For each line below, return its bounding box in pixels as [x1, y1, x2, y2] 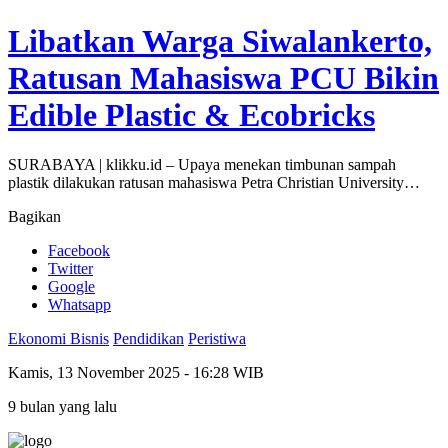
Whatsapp [48, 295, 111, 313]
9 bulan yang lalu [8, 397, 117, 415]
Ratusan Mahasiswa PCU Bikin [8, 60, 439, 97]
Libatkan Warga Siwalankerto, [8, 23, 432, 60]
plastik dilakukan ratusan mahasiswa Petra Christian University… [8, 173, 420, 191]
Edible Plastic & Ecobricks [8, 97, 375, 134]
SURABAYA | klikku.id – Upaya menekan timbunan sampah [8, 155, 396, 173]
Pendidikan [113, 329, 184, 347]
